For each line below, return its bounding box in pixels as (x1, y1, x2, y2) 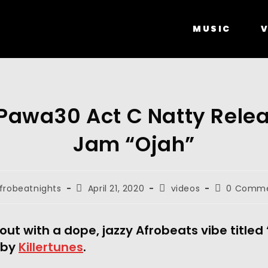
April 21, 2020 (87, 182, 145, 194)
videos (170, 182, 200, 194)
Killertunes (19, 239, 83, 255)
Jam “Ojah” (72, 130, 195, 159)
